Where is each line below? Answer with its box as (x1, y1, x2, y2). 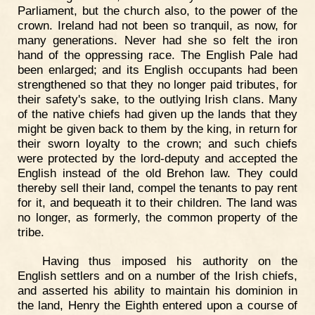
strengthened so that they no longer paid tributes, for (18, 77, 297, 91)
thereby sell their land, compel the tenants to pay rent (18, 180, 297, 195)
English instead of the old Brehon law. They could (18, 165, 297, 180)
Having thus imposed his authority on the (41, 254, 297, 269)
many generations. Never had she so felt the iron (18, 32, 297, 47)
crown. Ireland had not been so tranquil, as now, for (18, 18, 297, 32)
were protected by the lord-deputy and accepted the (18, 150, 297, 165)
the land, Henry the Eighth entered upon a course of (18, 298, 297, 313)
